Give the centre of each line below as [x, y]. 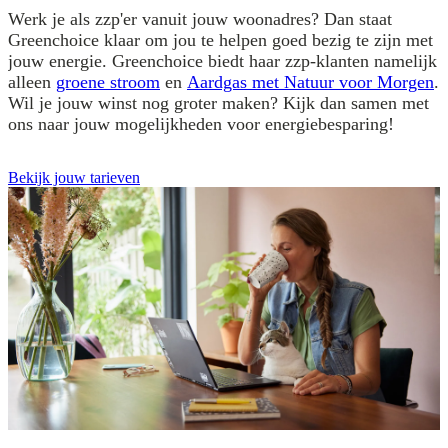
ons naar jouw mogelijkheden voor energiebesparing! [201, 123]
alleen [32, 81]
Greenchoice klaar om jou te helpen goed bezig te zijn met [220, 39]
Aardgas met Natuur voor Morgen [310, 81]
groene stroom [108, 81]
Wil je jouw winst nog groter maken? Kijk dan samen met [218, 102]
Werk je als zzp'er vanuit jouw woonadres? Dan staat [200, 18]
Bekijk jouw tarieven [74, 177]
